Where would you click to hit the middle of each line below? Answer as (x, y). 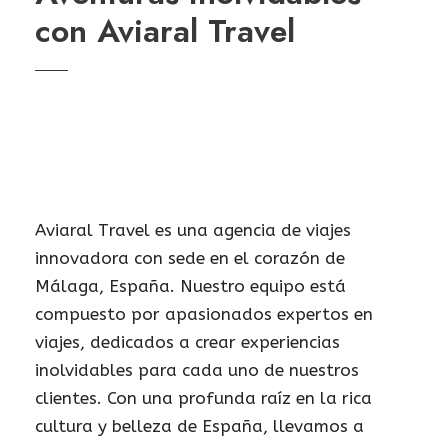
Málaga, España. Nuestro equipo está (190, 286)
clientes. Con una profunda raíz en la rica (203, 398)
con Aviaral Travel (165, 31)
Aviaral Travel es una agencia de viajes (193, 230)
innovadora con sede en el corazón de (190, 258)
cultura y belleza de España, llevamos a (199, 426)
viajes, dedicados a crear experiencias (187, 342)
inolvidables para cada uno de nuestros (197, 370)
